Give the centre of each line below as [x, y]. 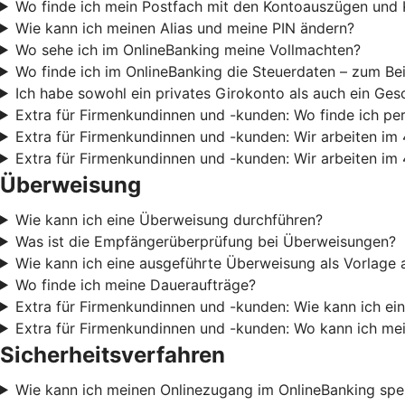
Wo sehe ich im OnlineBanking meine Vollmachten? [188, 49]
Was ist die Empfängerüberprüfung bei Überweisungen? [205, 241]
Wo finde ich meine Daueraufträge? [135, 284]
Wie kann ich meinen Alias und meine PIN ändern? [184, 28]
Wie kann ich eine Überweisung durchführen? [169, 219]
